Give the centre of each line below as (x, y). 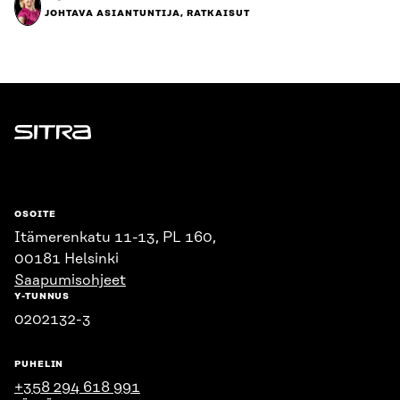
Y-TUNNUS (42, 296)
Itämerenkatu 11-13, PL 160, (115, 237)
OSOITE (35, 214)
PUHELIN (39, 364)
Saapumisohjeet (70, 280)
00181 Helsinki (67, 259)
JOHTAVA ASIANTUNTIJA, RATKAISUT (147, 13)
